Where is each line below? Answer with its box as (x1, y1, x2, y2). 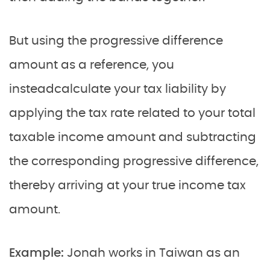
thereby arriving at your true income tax (9, 180, 246, 192)
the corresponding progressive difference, (9, 155, 259, 168)
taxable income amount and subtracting (9, 131, 256, 143)
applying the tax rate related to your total (9, 107, 256, 119)
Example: (9, 247, 67, 259)
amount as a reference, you (9, 59, 174, 71)
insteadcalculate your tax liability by (9, 83, 226, 95)
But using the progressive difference (9, 35, 223, 47)
